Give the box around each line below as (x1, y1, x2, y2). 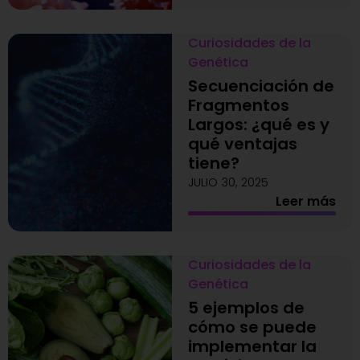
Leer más (276, 192, 336, 211)
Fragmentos (187, 94, 289, 117)
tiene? (187, 152, 239, 174)
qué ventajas (187, 133, 297, 155)
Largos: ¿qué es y (187, 113, 329, 136)
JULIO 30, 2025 (187, 174, 268, 190)
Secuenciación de (187, 75, 334, 97)
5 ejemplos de (187, 297, 305, 319)
